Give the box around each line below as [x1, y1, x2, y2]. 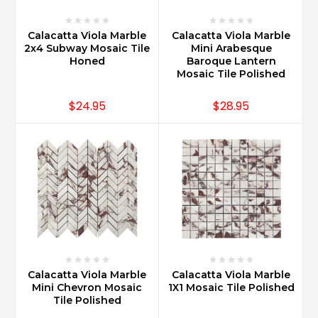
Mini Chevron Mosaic [32, 280, 142, 294]
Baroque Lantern [186, 54, 276, 67]
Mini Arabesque [190, 41, 272, 55]
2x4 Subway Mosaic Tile [24, 41, 150, 55]
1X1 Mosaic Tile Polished [168, 280, 295, 294]
